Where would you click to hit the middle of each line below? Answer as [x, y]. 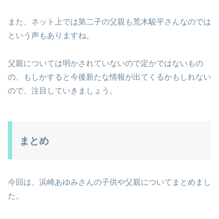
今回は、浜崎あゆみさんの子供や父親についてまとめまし [109, 182]
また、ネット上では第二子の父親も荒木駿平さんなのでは [109, 22]
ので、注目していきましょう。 [63, 91]
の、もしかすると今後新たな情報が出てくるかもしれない [109, 77]
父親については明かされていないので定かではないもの [106, 64]
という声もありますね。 [51, 36]
